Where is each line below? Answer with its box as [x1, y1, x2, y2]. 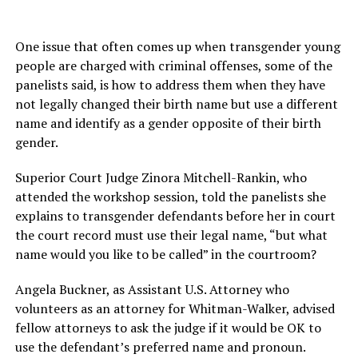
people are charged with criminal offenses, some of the [14, 57, 332, 75]
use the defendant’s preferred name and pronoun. [14, 338, 305, 356]
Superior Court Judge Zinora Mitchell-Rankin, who [14, 169, 307, 187]
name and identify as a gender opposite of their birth [14, 114, 321, 133]
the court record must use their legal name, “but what [14, 226, 328, 245]
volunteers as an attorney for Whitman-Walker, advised [14, 300, 335, 318]
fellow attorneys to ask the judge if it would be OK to [14, 319, 321, 337]
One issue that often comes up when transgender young [14, 38, 340, 56]
